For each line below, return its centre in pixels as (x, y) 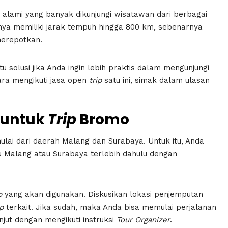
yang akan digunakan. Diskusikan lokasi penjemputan (103, 194)
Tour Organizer (143, 220)
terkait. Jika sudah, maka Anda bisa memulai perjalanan (110, 207)
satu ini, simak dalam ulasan (156, 80)
